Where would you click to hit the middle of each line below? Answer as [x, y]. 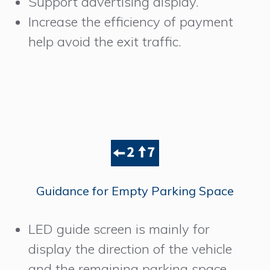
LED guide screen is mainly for [119, 229]
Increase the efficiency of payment [131, 22]
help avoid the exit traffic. [105, 42]
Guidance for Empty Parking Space [135, 191]
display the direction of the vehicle [130, 249]
